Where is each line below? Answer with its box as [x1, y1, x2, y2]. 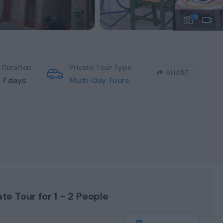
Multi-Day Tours [69, 75, 129, 86]
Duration [1, 63, 32, 73]
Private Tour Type [69, 63, 132, 73]
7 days [1, 75, 26, 86]
